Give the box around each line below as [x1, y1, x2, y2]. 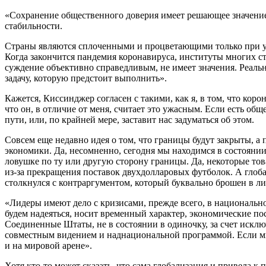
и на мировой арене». [5, 240, 92, 251]
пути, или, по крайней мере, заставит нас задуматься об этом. [5, 114, 254, 125]
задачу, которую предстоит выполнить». [5, 72, 167, 83]
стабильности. [5, 20, 62, 31]
